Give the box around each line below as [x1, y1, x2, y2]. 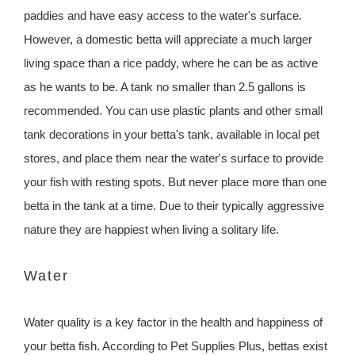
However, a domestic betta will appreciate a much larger [24, 32, 312, 47]
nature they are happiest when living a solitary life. [24, 223, 279, 237]
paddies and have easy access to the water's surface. [24, 9, 302, 23]
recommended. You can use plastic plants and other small [24, 104, 323, 118]
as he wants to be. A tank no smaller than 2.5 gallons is [24, 80, 306, 94]
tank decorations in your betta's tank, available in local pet [24, 128, 319, 142]
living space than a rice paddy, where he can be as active [24, 56, 318, 71]
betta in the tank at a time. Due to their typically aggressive [24, 199, 324, 213]
